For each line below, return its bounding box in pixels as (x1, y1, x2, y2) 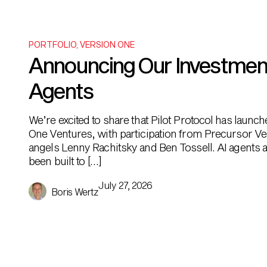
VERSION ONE (80, 39, 135, 49)
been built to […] (29, 154, 101, 167)
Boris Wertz (51, 185, 99, 197)
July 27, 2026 (98, 179, 153, 191)
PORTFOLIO (29, 39, 76, 49)
